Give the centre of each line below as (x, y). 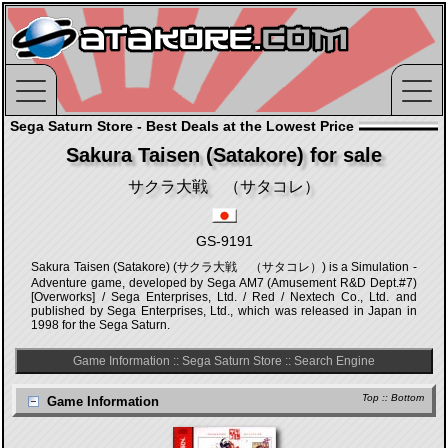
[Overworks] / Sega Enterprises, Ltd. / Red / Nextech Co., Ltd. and (224, 297)
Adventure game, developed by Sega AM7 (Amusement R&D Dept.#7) (224, 283)
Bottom (407, 397)
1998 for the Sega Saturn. (101, 325)
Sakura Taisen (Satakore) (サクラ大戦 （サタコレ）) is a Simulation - (224, 267)
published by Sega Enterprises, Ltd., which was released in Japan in (224, 311)
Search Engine (334, 361)
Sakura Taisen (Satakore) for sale (224, 155)
